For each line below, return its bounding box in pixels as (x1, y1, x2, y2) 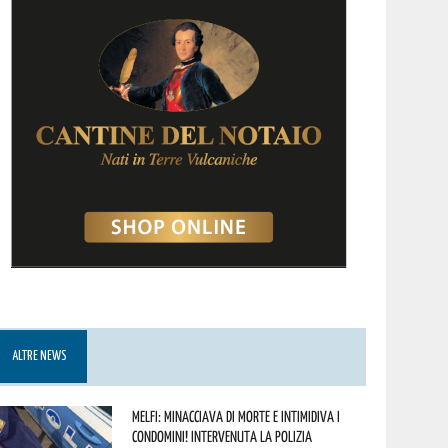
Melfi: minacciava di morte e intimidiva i (132, 407, 341, 425)
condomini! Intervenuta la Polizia (132, 427, 313, 445)
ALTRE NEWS (12, 350, 68, 363)
